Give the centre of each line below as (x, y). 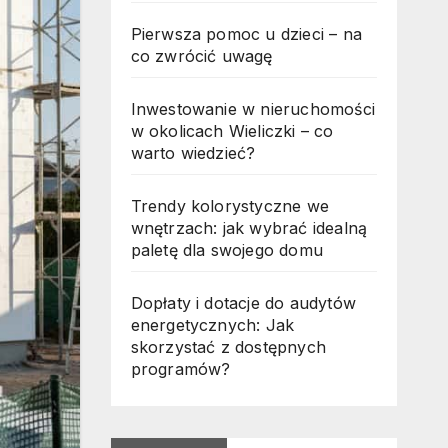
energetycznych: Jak (212, 324)
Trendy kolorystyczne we (230, 205)
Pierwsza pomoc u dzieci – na (246, 33)
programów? (180, 368)
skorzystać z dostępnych (228, 346)
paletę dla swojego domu (227, 249)
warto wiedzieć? (193, 152)
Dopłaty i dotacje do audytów (243, 302)
